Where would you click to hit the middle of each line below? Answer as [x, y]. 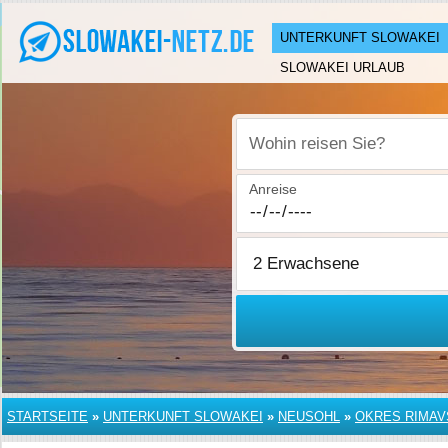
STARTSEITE [47, 416]
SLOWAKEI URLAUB [342, 67]
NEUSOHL [309, 416]
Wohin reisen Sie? [307, 154]
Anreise [273, 189]
